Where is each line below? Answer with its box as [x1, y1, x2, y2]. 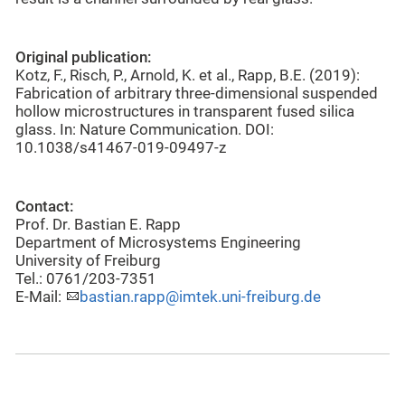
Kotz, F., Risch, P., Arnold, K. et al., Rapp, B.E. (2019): [15, 66, 360, 84]
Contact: [15, 197, 74, 215]
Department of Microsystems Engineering [15, 233, 301, 251]
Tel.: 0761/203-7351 [15, 269, 156, 287]
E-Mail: [15, 287, 65, 306]
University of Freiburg [15, 251, 161, 269]
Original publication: [15, 48, 152, 66]
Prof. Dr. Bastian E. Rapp [15, 215, 181, 233]
